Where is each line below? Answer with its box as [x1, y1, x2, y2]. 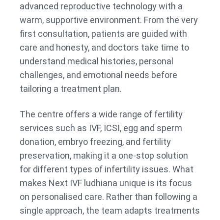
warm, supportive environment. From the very [20, 14, 198, 25]
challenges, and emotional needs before [20, 69, 177, 80]
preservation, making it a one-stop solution [20, 150, 188, 161]
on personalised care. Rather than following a [20, 191, 197, 202]
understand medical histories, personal [20, 55, 173, 66]
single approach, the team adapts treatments [20, 205, 200, 216]
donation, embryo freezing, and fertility [20, 136, 171, 147]
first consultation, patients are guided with [20, 28, 187, 39]
